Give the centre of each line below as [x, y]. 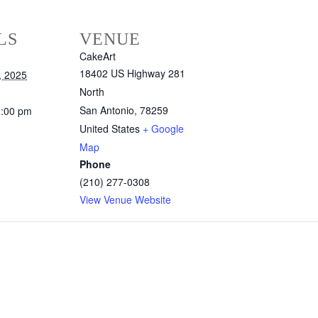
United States [110, 129]
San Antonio [107, 110]
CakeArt [98, 56]
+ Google [163, 129]
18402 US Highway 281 [132, 73]
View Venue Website [125, 200]
